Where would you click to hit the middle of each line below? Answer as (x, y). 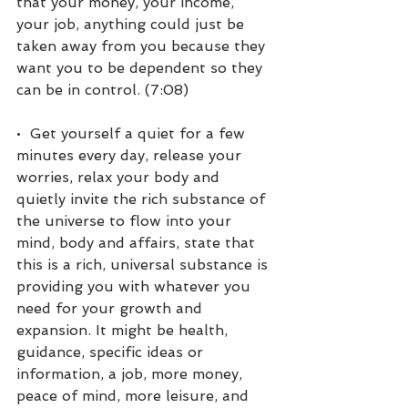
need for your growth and (112, 308)
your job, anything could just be (133, 24)
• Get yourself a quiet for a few (133, 133)
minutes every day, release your (131, 155)
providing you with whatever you (136, 286)
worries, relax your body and (120, 177)
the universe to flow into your (126, 220)
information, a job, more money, (132, 373)
